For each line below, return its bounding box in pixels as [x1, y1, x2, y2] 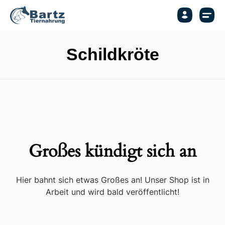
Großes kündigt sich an [29, 140, 196, 163]
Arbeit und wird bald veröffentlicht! [46, 186, 179, 197]
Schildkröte [66, 45, 159, 64]
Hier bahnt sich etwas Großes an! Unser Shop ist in [16, 174, 209, 185]
